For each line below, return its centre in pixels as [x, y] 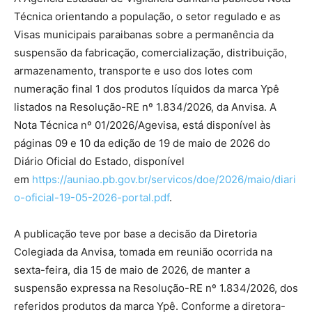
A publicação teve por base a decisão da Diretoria [135, 233]
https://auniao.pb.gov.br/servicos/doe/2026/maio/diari [164, 179]
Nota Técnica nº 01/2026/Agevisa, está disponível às [142, 125]
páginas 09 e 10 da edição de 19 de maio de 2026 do [142, 143]
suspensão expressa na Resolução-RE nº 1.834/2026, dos [156, 288]
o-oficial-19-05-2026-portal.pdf [92, 197]
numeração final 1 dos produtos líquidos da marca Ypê [147, 88]
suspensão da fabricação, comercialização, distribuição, [150, 52]
